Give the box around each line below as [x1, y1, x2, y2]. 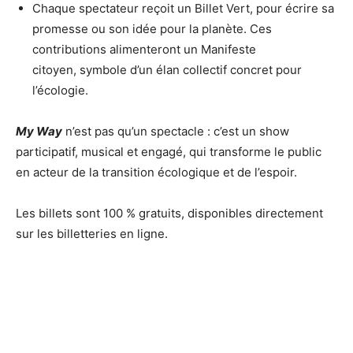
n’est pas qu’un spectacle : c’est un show [62, 124, 289, 139]
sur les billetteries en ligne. [16, 226, 168, 242]
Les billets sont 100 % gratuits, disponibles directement [16, 206, 323, 221]
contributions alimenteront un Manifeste [32, 42, 256, 58]
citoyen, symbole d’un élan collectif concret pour [32, 62, 302, 78]
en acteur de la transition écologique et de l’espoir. [16, 165, 297, 180]
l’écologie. [32, 83, 88, 98]
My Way [16, 124, 62, 139]
